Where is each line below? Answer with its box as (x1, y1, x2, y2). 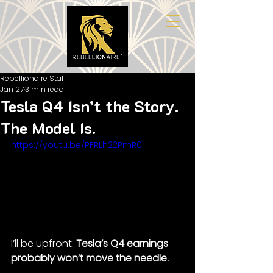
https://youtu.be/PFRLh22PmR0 (11, 139, 142, 151)
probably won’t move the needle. (11, 250, 169, 265)
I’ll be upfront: (11, 236, 76, 250)
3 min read (25, 84, 64, 94)
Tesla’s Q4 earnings (76, 236, 171, 250)
